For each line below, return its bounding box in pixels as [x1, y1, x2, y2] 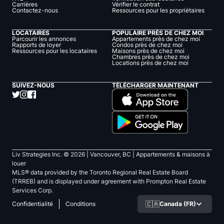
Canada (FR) [159, 200, 196, 208]
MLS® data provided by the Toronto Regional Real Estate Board [12, 168, 188, 176]
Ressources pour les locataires [12, 47, 97, 55]
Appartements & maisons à [136, 150, 210, 158]
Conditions [65, 200, 95, 208]
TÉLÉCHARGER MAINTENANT [112, 81, 198, 89]
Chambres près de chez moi [112, 53, 189, 61]
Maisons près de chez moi [112, 47, 184, 55]
